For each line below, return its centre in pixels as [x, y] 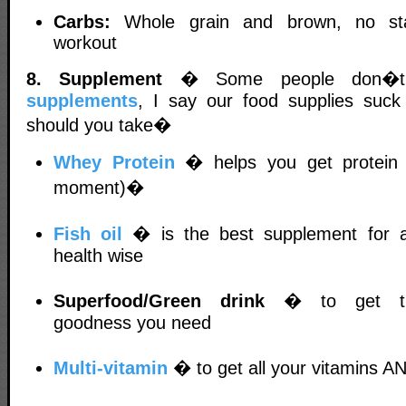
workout [85, 42]
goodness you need [132, 323]
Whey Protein [114, 163]
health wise [98, 256]
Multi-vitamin [111, 368]
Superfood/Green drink [159, 301]
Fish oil [88, 234]
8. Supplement [95, 78]
